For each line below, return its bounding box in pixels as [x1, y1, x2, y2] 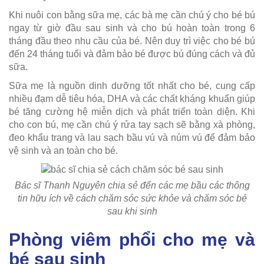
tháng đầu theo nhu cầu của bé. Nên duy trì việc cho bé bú [9, 35, 255, 46]
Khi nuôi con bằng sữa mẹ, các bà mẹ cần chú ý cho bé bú [9, 9, 255, 20]
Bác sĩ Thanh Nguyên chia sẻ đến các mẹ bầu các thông [14, 180, 250, 191]
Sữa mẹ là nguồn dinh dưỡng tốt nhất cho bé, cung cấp [9, 80, 255, 91]
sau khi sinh [107, 206, 157, 217]
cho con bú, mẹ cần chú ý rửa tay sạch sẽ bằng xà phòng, [9, 119, 255, 130]
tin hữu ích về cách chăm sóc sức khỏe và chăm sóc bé [17, 193, 247, 204]
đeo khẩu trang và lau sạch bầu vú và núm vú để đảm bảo [9, 132, 255, 143]
